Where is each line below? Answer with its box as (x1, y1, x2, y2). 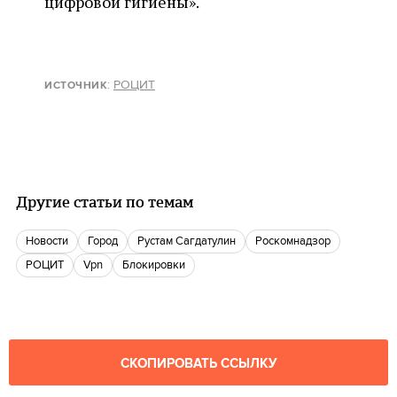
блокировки (129, 258, 185, 273)
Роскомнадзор (262, 234, 331, 249)
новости (34, 234, 68, 249)
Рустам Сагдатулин (144, 234, 236, 249)
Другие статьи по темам (16, 191, 193, 214)
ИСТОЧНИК (44, 79, 107, 93)
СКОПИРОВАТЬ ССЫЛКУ (120, 355, 277, 373)
